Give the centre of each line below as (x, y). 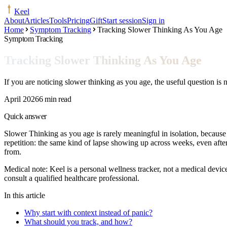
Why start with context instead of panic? (88, 212)
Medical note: (27, 169)
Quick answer (26, 116)
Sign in (153, 21)
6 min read (55, 99)
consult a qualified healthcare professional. (72, 178)
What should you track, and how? (78, 221)
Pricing (78, 21)
